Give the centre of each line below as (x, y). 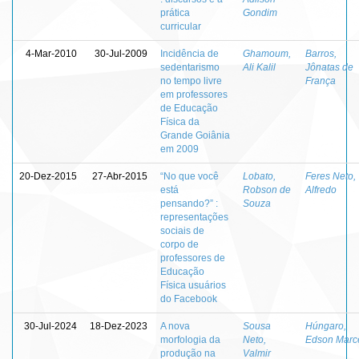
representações (194, 217)
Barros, (321, 53)
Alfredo (321, 190)
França (321, 81)
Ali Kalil (259, 67)
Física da (180, 121)
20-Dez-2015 (48, 176)
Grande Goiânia (195, 135)
